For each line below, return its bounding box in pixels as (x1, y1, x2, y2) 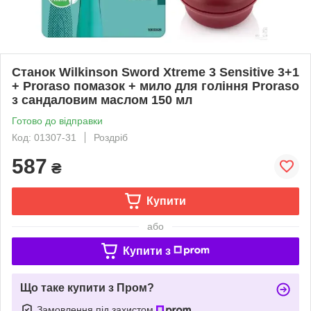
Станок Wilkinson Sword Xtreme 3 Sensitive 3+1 (12, 65, 299, 79)
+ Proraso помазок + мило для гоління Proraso (12, 78, 299, 93)
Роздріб (94, 131, 128, 143)
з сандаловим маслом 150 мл (12, 92, 192, 107)
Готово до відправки (12, 115, 103, 126)
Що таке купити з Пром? (20, 281, 154, 294)
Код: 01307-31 (12, 131, 76, 143)
